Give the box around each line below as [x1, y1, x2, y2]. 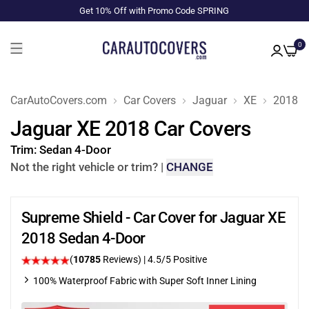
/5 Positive [161, 254, 207, 265]
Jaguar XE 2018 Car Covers [10, 117, 251, 141]
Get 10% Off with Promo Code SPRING [79, 6, 230, 16]
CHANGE [166, 160, 213, 174]
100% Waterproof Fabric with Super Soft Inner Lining [33, 275, 257, 286]
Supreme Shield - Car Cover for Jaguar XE [21, 209, 286, 226]
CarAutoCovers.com [10, 93, 107, 107]
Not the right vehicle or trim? [10, 160, 158, 174]
